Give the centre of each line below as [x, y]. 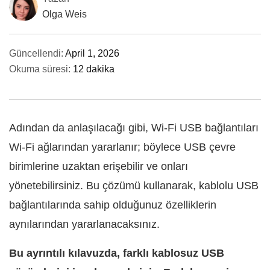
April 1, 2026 [92, 53]
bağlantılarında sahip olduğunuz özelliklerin [113, 205]
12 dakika [94, 69]
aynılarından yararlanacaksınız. [84, 224]
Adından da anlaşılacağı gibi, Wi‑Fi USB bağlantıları [134, 128]
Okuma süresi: [41, 69]
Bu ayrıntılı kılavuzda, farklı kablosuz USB [117, 253]
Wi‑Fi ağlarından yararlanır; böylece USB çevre [122, 147]
